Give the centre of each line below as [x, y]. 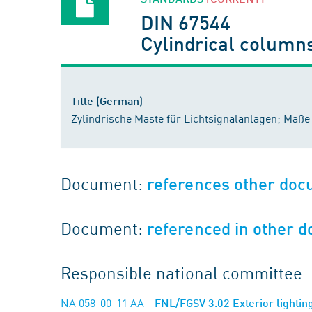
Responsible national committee [181, 272]
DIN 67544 [186, 22]
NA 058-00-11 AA [102, 302]
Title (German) [107, 101]
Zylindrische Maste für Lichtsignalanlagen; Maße [190, 118]
